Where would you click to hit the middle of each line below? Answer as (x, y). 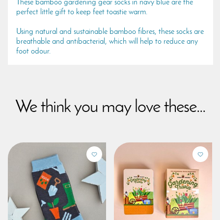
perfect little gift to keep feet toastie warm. (82, 12)
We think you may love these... (110, 107)
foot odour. (33, 51)
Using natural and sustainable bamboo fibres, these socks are (110, 32)
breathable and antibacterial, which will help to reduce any (107, 41)
